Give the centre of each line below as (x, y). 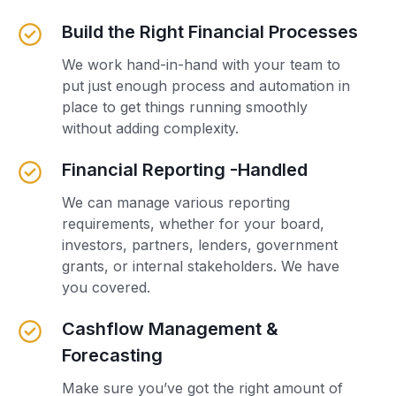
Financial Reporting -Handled (185, 169)
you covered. (107, 287)
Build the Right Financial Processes (210, 31)
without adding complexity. (151, 128)
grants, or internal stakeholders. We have (201, 266)
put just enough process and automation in (206, 85)
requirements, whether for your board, (194, 223)
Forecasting (113, 355)
